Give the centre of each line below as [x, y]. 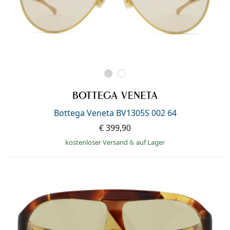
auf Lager [150, 142]
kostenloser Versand [97, 142]
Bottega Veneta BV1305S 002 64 [115, 113]
